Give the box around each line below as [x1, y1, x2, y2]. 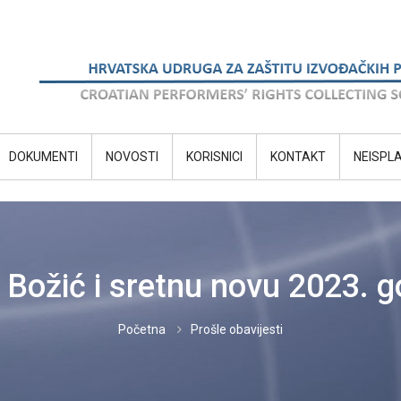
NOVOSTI [106, 149, 158, 164]
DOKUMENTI [9, 149, 78, 164]
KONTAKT [270, 149, 326, 164]
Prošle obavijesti [191, 322, 283, 337]
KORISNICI [186, 149, 243, 164]
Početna [118, 322, 166, 337]
